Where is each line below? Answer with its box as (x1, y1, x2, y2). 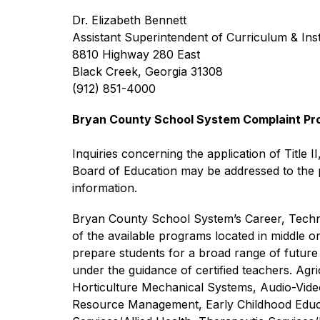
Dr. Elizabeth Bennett (71, 13, 186, 27)
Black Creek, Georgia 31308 (71, 64, 223, 79)
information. (71, 181, 137, 195)
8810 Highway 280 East (71, 47, 200, 61)
